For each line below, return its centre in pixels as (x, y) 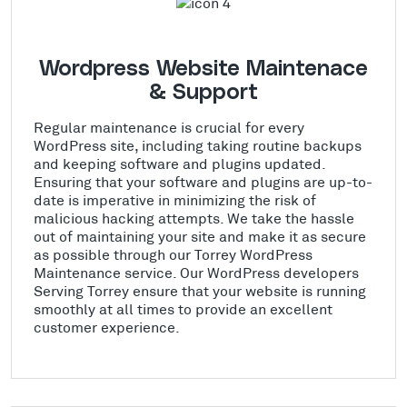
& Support (203, 93)
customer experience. (107, 327)
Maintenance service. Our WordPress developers (196, 272)
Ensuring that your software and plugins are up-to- (203, 181)
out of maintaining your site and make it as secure (200, 236)
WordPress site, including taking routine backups (198, 145)
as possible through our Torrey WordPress (173, 254)
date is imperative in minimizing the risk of (175, 199)
